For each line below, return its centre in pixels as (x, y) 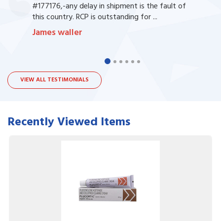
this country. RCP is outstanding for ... (95, 17)
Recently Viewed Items (69, 122)
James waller (57, 33)
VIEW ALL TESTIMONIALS (55, 80)
